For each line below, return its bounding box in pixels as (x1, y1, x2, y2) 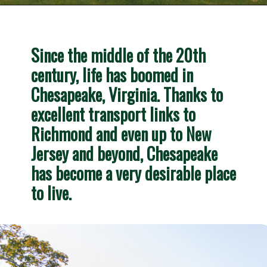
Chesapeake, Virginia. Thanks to (31, 81, 223, 107)
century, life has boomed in (31, 61, 194, 87)
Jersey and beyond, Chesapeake (31, 140, 218, 166)
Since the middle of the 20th (31, 42, 206, 67)
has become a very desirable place (31, 160, 237, 185)
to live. (31, 179, 72, 205)
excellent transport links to (31, 101, 196, 126)
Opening (33, 17, 66, 27)
